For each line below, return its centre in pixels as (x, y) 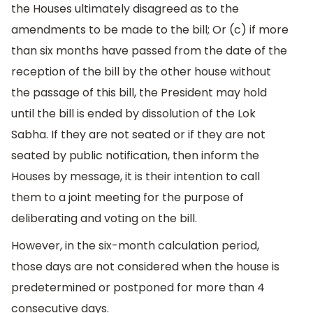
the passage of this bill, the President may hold (139, 92)
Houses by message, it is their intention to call (136, 176)
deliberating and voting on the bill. (104, 218)
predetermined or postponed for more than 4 (138, 288)
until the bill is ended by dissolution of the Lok (133, 113)
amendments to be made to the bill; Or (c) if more (150, 29)
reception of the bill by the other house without (141, 71)
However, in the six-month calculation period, (135, 246)
